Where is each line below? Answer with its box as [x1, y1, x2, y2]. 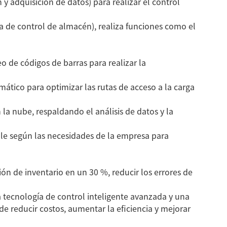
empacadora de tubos [22, 59, 96, 70]
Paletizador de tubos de [116, 47, 195, 58]
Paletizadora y [35, 47, 83, 58]
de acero [45, 71, 73, 82]
